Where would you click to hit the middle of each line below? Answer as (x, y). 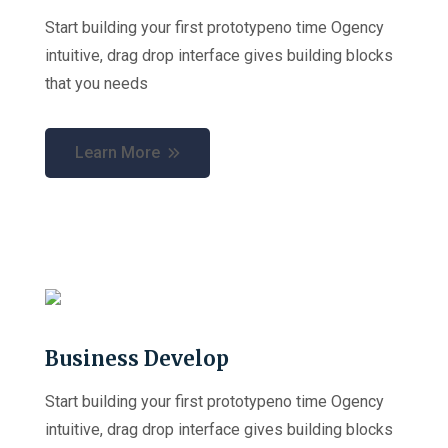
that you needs (96, 83)
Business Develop (137, 358)
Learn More (117, 152)
